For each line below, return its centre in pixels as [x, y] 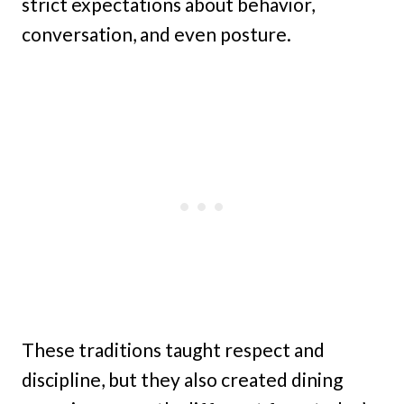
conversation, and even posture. [156, 34]
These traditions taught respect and [173, 349]
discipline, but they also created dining [182, 379]
